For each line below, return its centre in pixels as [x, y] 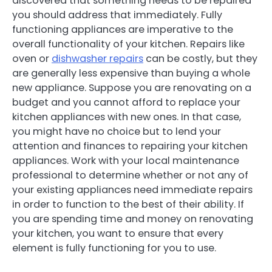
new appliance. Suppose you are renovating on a [132, 88]
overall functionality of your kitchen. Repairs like [128, 44]
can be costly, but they [200, 59]
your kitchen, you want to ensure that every [118, 234]
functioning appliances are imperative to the [123, 30]
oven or [32, 59]
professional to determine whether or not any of [130, 175]
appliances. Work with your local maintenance [126, 161]
